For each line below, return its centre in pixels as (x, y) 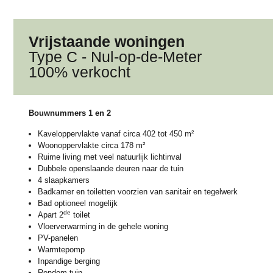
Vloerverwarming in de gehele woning (103, 226)
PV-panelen (58, 238)
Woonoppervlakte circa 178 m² (91, 145)
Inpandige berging (69, 261)
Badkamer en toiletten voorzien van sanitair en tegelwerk (138, 191)
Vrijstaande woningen (107, 42)
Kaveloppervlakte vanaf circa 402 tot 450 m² (116, 133)
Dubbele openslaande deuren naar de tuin (111, 168)
